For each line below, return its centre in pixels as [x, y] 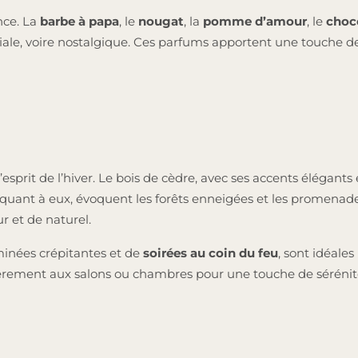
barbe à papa [80, 22]
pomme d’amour [255, 22]
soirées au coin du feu [209, 253]
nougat [161, 22]
